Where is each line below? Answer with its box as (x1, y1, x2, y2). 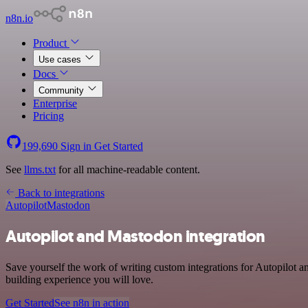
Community (38, 85, 87, 96)
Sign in (58, 140, 94, 152)
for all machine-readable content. (56, 164, 200, 175)
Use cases (38, 54, 84, 65)
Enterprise (33, 98, 77, 109)
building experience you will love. (5, 273, 153, 285)
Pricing (33, 110, 64, 122)
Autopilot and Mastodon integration (5, 225, 265, 247)
